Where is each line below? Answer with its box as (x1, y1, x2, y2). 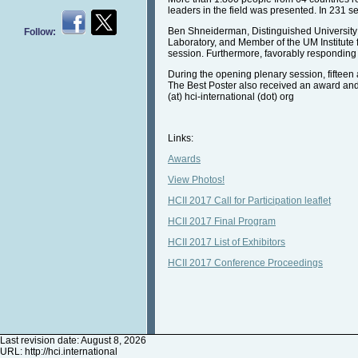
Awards (168, 153, 201, 165)
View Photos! (168, 174, 225, 186)
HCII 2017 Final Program (168, 216, 276, 228)
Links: (168, 133, 193, 145)
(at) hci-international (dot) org (168, 91, 294, 103)
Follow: (24, 26, 61, 38)
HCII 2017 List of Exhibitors (168, 237, 285, 249)
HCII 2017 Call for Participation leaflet (168, 195, 331, 207)
